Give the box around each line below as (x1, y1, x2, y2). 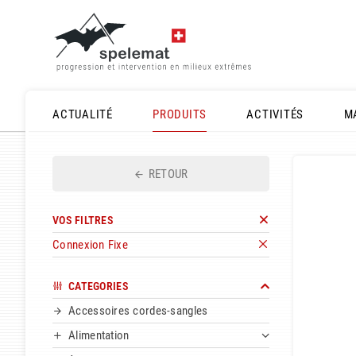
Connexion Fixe (52, 238, 128, 253)
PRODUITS (153, 107, 207, 122)
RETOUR (148, 167, 188, 181)
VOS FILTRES (52, 214, 114, 227)
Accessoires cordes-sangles (68, 304, 208, 319)
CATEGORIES (68, 280, 128, 293)
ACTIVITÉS (246, 107, 304, 122)
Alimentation (68, 328, 130, 343)
